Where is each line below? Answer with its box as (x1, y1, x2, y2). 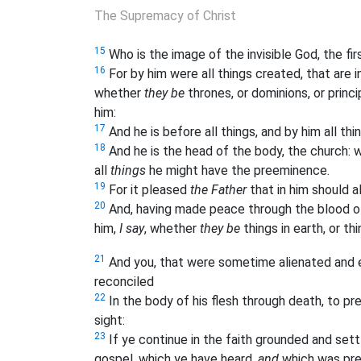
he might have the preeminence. (146, 162, 330, 178)
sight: (94, 312, 125, 328)
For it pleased (106, 181, 190, 197)
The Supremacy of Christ (94, 7, 236, 23)
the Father (190, 181, 247, 197)
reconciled (94, 273, 154, 289)
